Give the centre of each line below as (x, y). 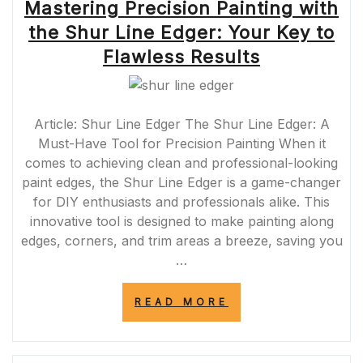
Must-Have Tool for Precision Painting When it (181, 143)
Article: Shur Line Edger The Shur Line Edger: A (181, 124)
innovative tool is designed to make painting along (181, 221)
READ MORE (181, 301)
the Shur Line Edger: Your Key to (181, 32)
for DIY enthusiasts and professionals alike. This (181, 201)
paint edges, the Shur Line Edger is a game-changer (181, 182)
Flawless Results (181, 57)
